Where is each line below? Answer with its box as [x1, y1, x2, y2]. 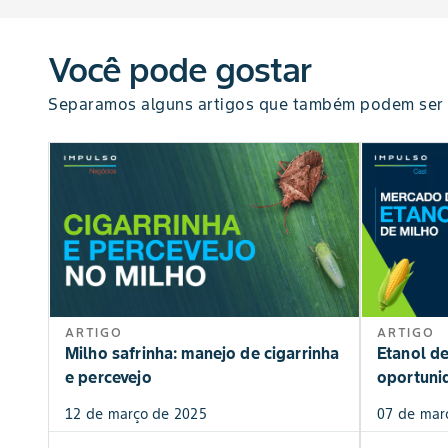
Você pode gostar [48, 48, 311, 91]
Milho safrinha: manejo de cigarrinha [65, 343, 340, 364]
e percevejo [65, 367, 152, 388]
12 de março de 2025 [65, 405, 207, 424]
